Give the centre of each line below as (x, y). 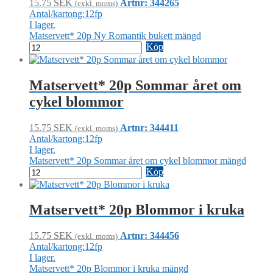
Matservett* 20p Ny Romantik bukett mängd (115, 35)
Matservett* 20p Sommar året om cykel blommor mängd (138, 160)
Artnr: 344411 (149, 127)
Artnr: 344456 (150, 236)
